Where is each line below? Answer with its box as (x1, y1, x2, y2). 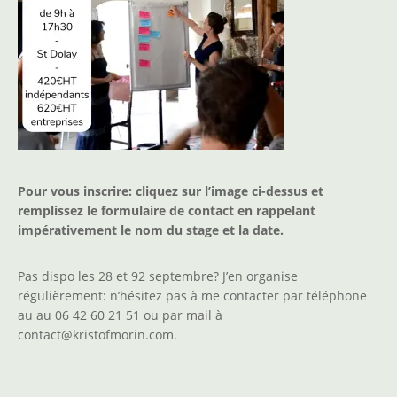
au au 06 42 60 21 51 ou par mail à (18, 307, 222, 324)
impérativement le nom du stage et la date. (18, 222, 284, 239)
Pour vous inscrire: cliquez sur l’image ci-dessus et (18, 183, 323, 200)
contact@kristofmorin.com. (18, 326, 177, 344)
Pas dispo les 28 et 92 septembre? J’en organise (18, 268, 298, 285)
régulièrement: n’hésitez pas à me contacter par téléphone (18, 287, 367, 305)
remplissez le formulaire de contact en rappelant (18, 202, 315, 220)
